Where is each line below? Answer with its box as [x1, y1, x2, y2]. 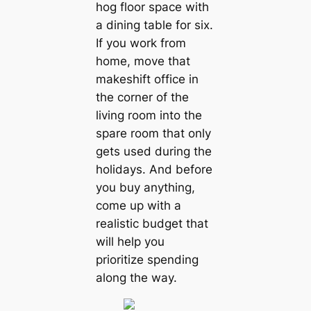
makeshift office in [95, 72, 199, 86]
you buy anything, [95, 180, 195, 194]
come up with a [95, 198, 181, 212]
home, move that [95, 53, 190, 68]
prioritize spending [95, 252, 199, 267]
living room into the [95, 108, 202, 122]
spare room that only [95, 126, 211, 140]
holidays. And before [95, 162, 212, 176]
